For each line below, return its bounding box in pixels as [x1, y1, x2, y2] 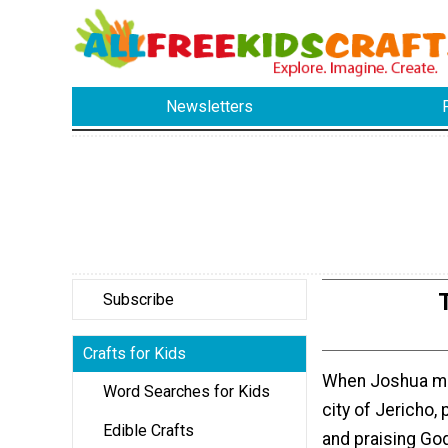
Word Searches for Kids [103, 381, 270, 401]
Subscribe [103, 289, 174, 309]
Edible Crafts [103, 420, 194, 440]
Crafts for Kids [83, 343, 186, 363]
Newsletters [166, 97, 254, 117]
